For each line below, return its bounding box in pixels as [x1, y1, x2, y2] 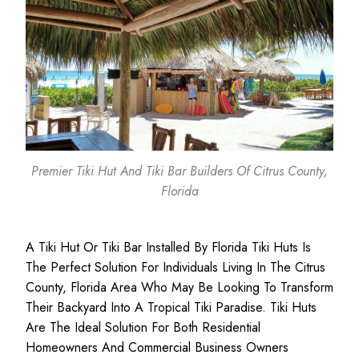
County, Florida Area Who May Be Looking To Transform [26, 277, 333, 296]
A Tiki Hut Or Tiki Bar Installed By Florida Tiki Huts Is [26, 237, 311, 256]
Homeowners [26, 337, 98, 357]
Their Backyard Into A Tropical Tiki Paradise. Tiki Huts [26, 297, 317, 317]
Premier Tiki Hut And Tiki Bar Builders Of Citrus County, [31, 161, 328, 180]
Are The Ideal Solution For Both [26, 317, 202, 337]
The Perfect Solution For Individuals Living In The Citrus [26, 257, 325, 276]
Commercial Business [128, 337, 242, 357]
